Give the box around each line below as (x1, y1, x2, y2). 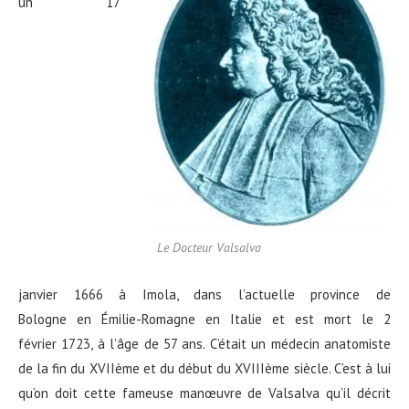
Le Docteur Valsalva (157, 239, 261, 257)
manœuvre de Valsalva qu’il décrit (173, 384, 391, 403)
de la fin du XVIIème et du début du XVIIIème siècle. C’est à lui (18, 360, 391, 378)
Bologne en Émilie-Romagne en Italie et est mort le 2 (18, 310, 391, 329)
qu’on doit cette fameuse (18, 384, 173, 403)
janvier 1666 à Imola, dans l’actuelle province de (18, 286, 391, 304)
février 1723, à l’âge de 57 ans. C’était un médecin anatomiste (18, 335, 391, 353)
